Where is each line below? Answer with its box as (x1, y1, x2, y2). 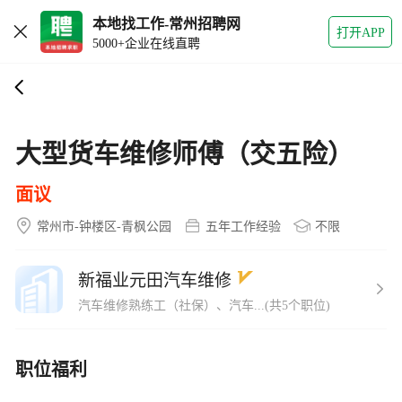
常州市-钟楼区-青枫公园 (37, 220, 171, 233)
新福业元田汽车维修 (78, 270, 232, 290)
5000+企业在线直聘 (92, 37, 200, 50)
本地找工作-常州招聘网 (92, 16, 240, 31)
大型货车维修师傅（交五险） (15, 140, 354, 169)
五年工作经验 (205, 220, 281, 233)
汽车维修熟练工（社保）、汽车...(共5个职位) (78, 298, 330, 312)
